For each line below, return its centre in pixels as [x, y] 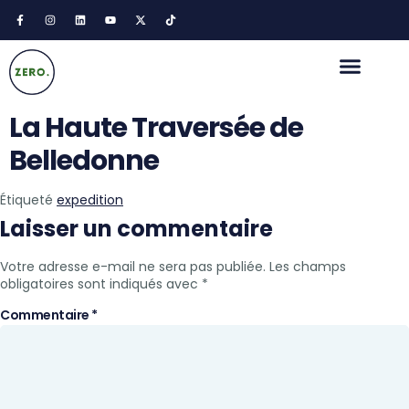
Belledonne [84, 161]
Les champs [308, 267]
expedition [90, 200]
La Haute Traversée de [156, 128]
